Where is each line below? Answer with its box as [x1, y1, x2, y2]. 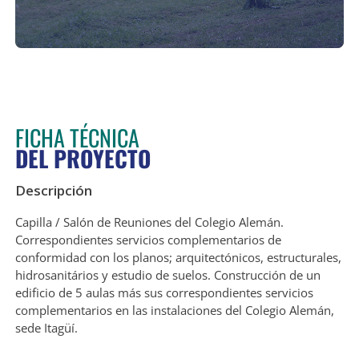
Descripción [14, 180, 92, 200]
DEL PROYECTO [14, 140, 151, 175]
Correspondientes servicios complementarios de [14, 231, 281, 248]
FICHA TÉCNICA [14, 119, 139, 154]
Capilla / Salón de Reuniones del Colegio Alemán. [14, 213, 284, 230]
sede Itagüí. [14, 319, 78, 336]
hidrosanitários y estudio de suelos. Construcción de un [14, 266, 321, 283]
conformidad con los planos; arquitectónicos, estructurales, [14, 248, 341, 265]
